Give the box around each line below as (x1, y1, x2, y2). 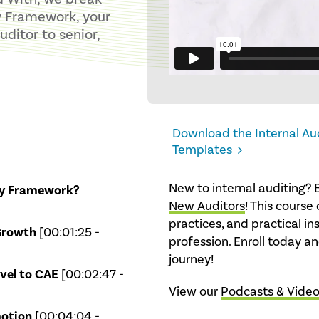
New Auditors (168, 198, 245, 215)
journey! (168, 251, 214, 268)
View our (168, 283, 221, 300)
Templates (172, 142, 232, 159)
